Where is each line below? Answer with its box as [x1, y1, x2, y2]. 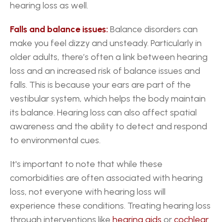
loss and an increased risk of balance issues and [10, 65, 200, 76]
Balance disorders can [108, 24, 198, 35]
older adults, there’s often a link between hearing [10, 52, 208, 62]
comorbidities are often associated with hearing [10, 172, 203, 183]
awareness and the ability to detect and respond [10, 121, 207, 132]
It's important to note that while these [10, 159, 163, 169]
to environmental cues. [10, 135, 101, 146]
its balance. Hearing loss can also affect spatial [10, 107, 197, 118]
